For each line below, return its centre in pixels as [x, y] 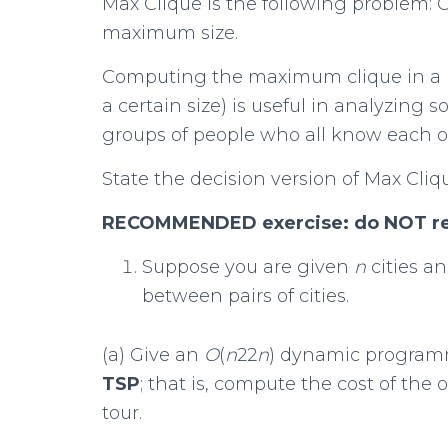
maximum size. [170, 33]
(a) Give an [153, 355]
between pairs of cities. [245, 296]
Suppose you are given [248, 267]
